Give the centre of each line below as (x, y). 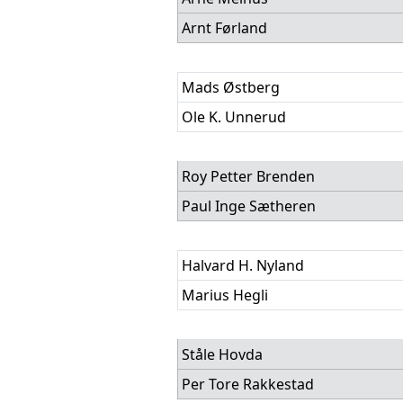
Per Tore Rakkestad (248, 384)
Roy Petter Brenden (248, 176)
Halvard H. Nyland (243, 265)
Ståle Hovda (222, 354)
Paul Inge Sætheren (249, 206)
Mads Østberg (231, 87)
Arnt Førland (224, 28)
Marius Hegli (225, 295)
